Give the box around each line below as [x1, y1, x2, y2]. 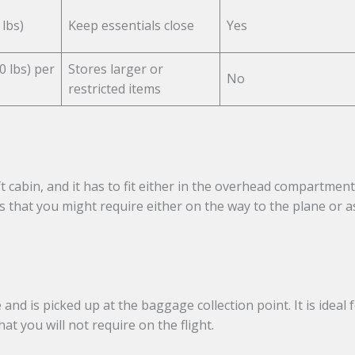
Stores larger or [68, 60, 164, 78]
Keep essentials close [68, 17, 195, 35]
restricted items [68, 80, 162, 98]
